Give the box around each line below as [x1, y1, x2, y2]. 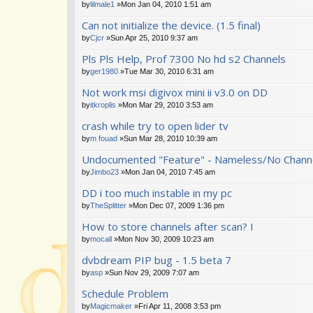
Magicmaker [90, 301, 132, 310]
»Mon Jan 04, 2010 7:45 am [119, 167, 215, 176]
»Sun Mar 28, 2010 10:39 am [117, 133, 217, 143]
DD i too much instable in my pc [82, 185, 232, 200]
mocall [90, 234, 112, 243]
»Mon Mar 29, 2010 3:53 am [116, 100, 213, 109]
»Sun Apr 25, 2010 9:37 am [104, 33, 198, 42]
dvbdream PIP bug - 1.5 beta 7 [82, 252, 231, 267]
